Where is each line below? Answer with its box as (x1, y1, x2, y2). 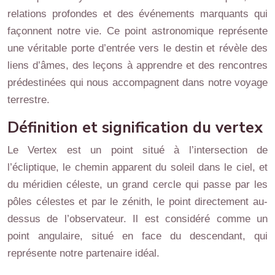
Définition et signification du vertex (7, 117, 263, 138)
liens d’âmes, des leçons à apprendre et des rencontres (7, 59, 268, 71)
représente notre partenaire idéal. (7, 247, 160, 259)
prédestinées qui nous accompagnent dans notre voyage (7, 76, 268, 88)
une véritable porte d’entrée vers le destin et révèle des (7, 42, 268, 54)
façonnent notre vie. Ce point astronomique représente (7, 25, 268, 37)
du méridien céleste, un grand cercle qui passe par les (7, 178, 268, 190)
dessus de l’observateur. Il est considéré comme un (7, 212, 268, 225)
